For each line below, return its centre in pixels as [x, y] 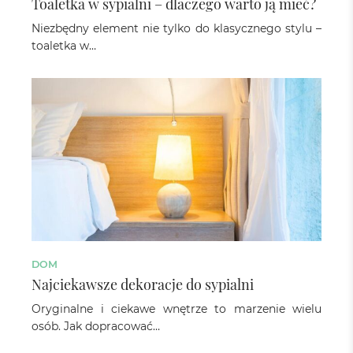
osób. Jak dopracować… [96, 326]
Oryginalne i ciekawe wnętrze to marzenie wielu [176, 308]
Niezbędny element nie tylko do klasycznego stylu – [176, 28]
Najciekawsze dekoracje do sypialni [143, 284]
